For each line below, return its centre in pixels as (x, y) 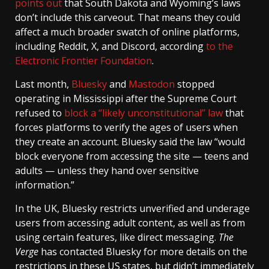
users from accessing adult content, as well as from (130, 223)
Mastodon (152, 84)
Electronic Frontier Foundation (83, 61)
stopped (195, 84)
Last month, (43, 84)
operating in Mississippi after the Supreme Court (126, 99)
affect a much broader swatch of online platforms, (127, 32)
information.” (45, 185)
